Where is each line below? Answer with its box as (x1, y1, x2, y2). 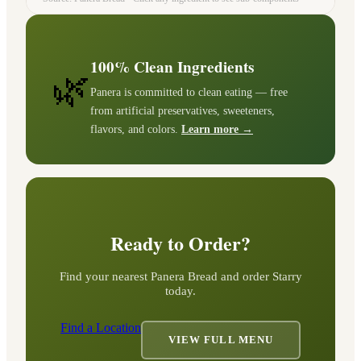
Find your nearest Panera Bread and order (59, 269, 272, 284)
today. (165, 284, 196, 298)
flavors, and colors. (90, 122, 181, 136)
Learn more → (181, 122, 253, 136)
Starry (272, 269, 302, 284)
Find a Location (60, 321, 142, 335)
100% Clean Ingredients (90, 55, 254, 78)
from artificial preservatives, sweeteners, (90, 104, 275, 118)
